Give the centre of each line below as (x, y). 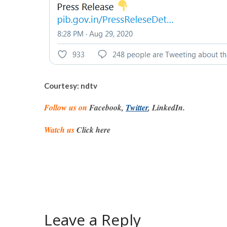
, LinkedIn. (166, 108)
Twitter (137, 108)
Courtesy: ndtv (71, 86)
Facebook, (106, 108)
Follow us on (66, 108)
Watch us (59, 130)
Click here (92, 130)
